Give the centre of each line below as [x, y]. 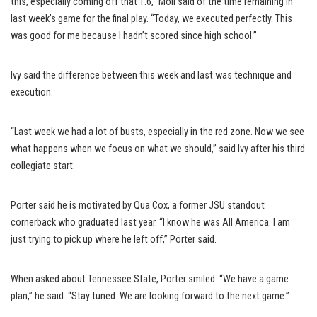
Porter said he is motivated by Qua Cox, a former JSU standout [138, 205]
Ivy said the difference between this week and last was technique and [151, 75]
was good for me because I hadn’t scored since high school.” [134, 35]
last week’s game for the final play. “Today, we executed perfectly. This [151, 18]
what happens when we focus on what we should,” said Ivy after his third [158, 149]
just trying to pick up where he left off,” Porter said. [114, 239]
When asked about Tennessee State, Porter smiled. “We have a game [150, 279]
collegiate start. [43, 166]
